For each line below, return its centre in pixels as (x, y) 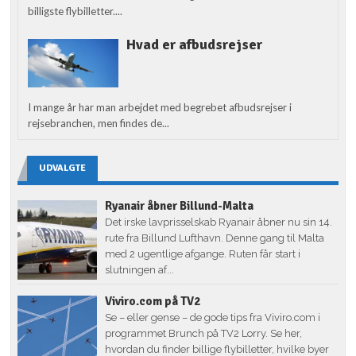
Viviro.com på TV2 (153, 301)
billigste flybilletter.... (75, 12)
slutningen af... (140, 269)
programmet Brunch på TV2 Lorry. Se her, (204, 333)
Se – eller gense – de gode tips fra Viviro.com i (213, 317)
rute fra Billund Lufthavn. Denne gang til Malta (215, 238)
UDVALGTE (63, 168)
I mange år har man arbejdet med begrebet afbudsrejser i (160, 107)
